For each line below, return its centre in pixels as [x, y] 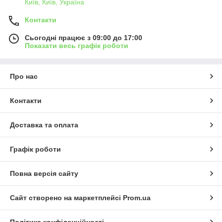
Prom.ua [137, 197]
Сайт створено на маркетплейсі [66, 197]
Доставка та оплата [44, 125]
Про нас [24, 76]
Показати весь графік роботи [77, 45]
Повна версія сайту [44, 173]
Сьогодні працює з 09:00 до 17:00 [83, 37]
